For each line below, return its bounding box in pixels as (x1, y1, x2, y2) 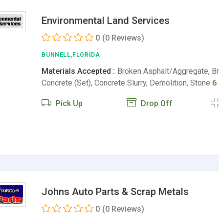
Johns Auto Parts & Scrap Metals (42, 186, 189, 197)
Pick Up (54, 99, 83, 108)
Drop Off (138, 99, 173, 108)
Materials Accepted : (42, 66, 115, 76)
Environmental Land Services (42, 15, 170, 26)
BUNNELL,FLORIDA (42, 51, 100, 58)
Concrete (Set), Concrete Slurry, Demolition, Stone (42, 78, 213, 88)
